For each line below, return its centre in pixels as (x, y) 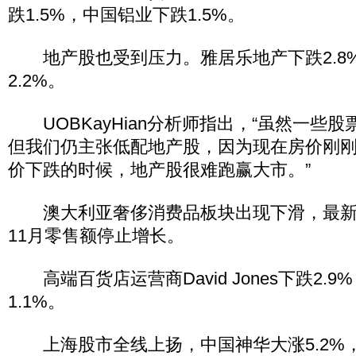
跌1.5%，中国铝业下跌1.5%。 (126, 15)
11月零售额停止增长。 (96, 236)
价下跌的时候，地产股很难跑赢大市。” (159, 170)
